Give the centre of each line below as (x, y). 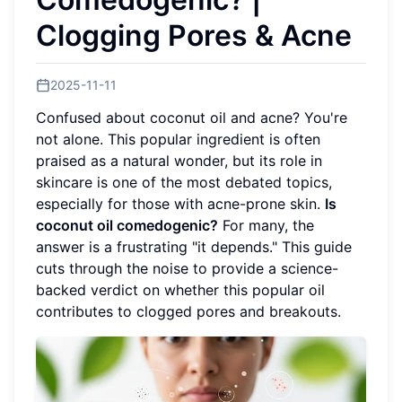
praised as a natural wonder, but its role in (179, 160)
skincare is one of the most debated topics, (184, 182)
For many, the (266, 225)
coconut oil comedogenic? (127, 225)
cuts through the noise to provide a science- (187, 268)
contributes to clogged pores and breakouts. (188, 311)
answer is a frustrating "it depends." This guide (194, 246)
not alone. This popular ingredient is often (178, 139)
